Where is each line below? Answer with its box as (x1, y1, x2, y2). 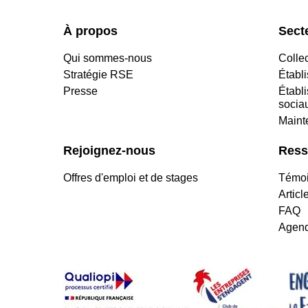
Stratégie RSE (63, 69, 133, 81)
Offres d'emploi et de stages (63, 172, 198, 184)
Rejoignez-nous (63, 144, 155, 158)
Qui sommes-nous (63, 52, 152, 65)
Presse (63, 85, 98, 98)
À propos (63, 24, 118, 38)
